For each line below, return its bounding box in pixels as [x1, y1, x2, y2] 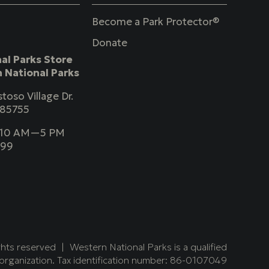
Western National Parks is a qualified [67, 241, 227, 253]
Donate [92, 36, 128, 50]
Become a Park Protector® [92, 15, 220, 29]
